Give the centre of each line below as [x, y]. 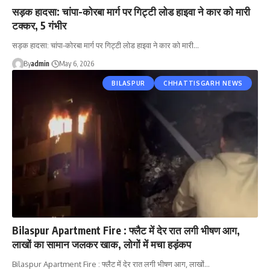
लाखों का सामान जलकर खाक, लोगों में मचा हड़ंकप [102, 244]
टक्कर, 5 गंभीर [39, 25]
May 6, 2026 [76, 63]
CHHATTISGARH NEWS [203, 83]
